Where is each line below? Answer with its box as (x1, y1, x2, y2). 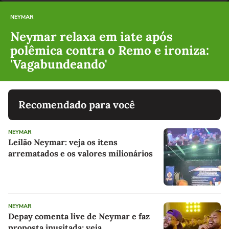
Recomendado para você (18, 98, 135, 111)
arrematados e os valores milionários (8, 148, 153, 159)
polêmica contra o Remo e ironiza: (10, 42, 209, 59)
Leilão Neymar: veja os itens (8, 137, 118, 148)
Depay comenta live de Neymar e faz (8, 211, 150, 222)
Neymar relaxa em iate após (10, 29, 173, 45)
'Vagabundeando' (10, 56, 107, 73)
